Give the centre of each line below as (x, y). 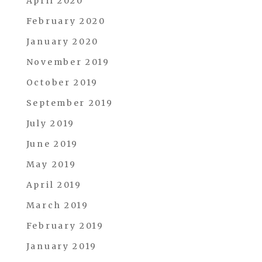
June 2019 (52, 144)
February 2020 (66, 21)
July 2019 (51, 123)
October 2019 (62, 82)
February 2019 (65, 226)
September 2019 (70, 103)
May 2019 (51, 164)
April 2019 (54, 185)
